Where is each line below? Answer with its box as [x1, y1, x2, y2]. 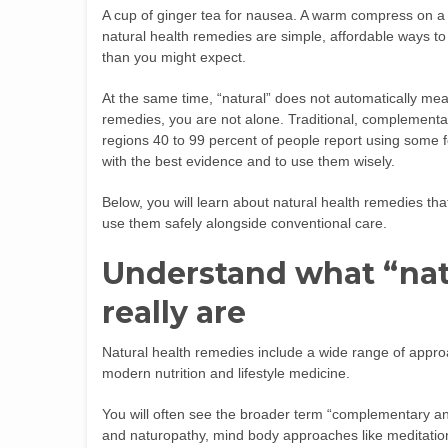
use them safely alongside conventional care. [102, 215, 387, 231]
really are [102, 294, 246, 331]
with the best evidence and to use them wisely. [102, 153, 395, 169]
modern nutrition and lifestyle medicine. [102, 365, 350, 381]
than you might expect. [102, 49, 246, 65]
